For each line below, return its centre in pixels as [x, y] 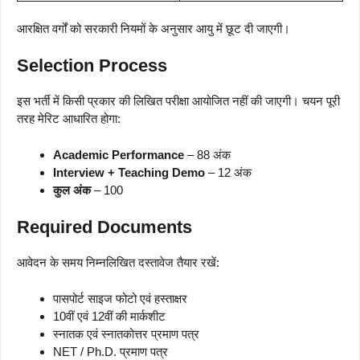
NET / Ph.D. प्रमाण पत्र [110, 351]
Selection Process [92, 66]
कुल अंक [72, 190]
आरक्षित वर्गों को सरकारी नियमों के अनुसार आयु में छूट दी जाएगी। [153, 28]
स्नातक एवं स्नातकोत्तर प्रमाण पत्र [126, 333]
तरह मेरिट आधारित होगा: [69, 119]
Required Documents [104, 227]
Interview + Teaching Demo [129, 172]
